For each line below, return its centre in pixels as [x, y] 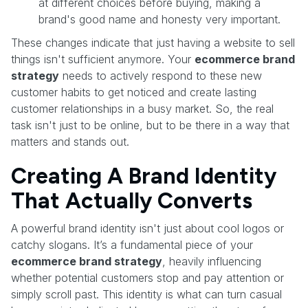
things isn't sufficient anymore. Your [103, 59]
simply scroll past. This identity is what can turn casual [146, 294]
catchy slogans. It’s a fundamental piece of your [132, 244]
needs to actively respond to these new [161, 75]
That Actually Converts [132, 200]
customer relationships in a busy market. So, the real [142, 108]
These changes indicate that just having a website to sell [153, 42]
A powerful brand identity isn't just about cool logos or [147, 228]
